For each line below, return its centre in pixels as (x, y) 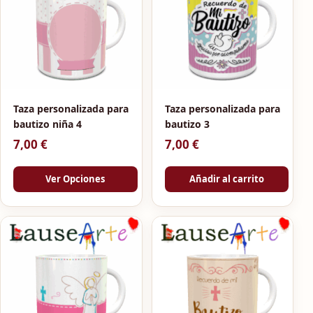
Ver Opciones (75, 179)
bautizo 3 (187, 124)
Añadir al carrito (226, 179)
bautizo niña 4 (48, 124)
